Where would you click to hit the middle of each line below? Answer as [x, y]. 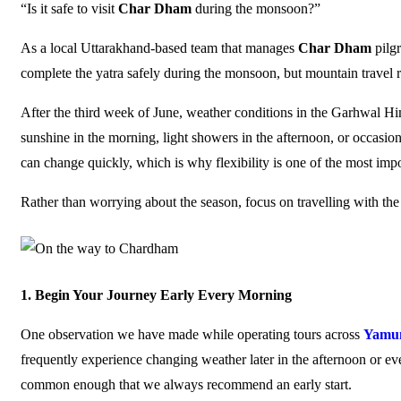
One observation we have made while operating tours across [192, 334]
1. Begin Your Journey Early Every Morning [156, 295]
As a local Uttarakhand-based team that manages [159, 48]
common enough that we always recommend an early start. [186, 384]
